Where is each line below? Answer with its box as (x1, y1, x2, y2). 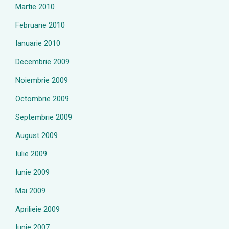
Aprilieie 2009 (15, 204, 60, 214)
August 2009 (15, 131, 58, 140)
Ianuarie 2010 (15, 39, 60, 48)
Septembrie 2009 (15, 112, 72, 122)
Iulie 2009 (15, 149, 47, 158)
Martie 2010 (15, 2, 55, 11)
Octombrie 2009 (15, 94, 69, 103)
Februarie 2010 (15, 20, 65, 30)
